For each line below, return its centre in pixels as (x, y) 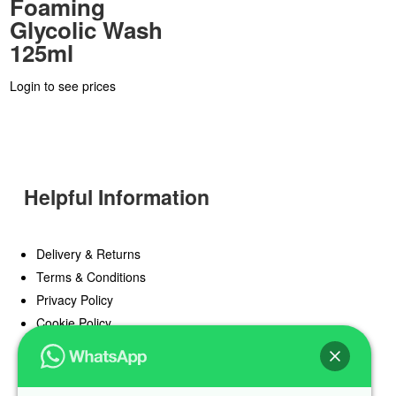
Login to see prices (63, 85)
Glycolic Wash (87, 29)
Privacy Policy (74, 300)
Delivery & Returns (88, 254)
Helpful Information (116, 197)
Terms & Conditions (91, 277)
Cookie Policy (73, 323)
